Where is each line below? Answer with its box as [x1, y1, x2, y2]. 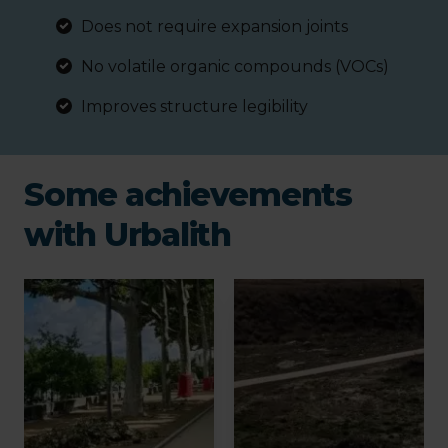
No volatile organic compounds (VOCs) [81, 56, 389, 76]
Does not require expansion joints [81, 16, 348, 36]
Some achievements [24, 174, 352, 214]
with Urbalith [24, 214, 231, 254]
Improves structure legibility [81, 96, 308, 116]
